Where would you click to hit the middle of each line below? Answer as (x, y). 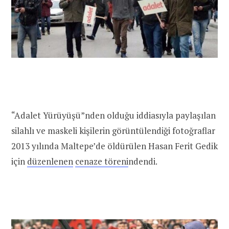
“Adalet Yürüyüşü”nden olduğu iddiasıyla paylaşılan (113, 116)
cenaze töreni (102, 162)
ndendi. (143, 162)
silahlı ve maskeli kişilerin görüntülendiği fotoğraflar (113, 131)
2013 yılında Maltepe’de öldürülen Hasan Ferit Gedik (114, 146)
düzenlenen (50, 162)
